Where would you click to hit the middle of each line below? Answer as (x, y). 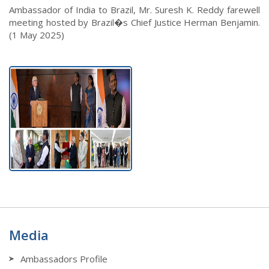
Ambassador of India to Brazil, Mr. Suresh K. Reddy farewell (134, 9)
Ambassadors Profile (64, 258)
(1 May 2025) (37, 35)
